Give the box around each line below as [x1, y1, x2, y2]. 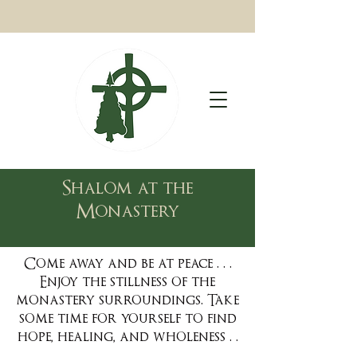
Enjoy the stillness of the [40, 274, 215, 291]
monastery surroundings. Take [16, 292, 239, 309]
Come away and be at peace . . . [23, 256, 232, 273]
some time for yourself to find [18, 311, 237, 328]
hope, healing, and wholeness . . [17, 329, 238, 346]
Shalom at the [61, 178, 194, 199]
